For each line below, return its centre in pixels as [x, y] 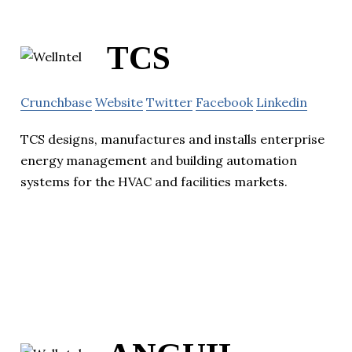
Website [119, 103]
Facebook [224, 103]
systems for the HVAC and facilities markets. [154, 182]
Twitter [169, 103]
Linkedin [282, 103]
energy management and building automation [159, 161]
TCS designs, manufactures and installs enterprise [172, 139]
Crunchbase [56, 103]
